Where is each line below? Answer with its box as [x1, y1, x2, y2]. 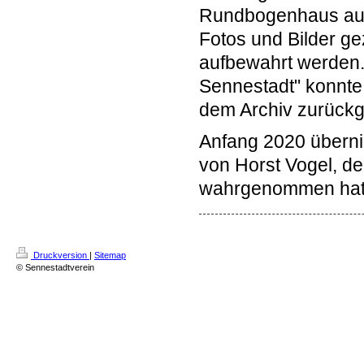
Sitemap [94, 249, 126, 260]
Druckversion [31, 249, 89, 260]
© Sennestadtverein [16, 262, 94, 272]
